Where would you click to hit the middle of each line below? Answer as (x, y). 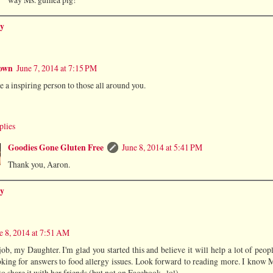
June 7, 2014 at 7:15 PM (57, 68)
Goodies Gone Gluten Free (55, 147)
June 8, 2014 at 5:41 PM (162, 147)
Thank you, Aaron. (39, 164)
